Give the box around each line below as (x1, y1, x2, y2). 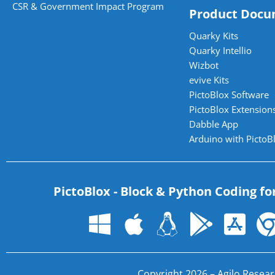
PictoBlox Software (188, 88, 269, 101)
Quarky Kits (188, 29, 238, 42)
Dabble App (188, 117, 238, 130)
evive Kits (188, 73, 229, 86)
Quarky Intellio (188, 44, 252, 56)
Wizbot (188, 58, 219, 71)
